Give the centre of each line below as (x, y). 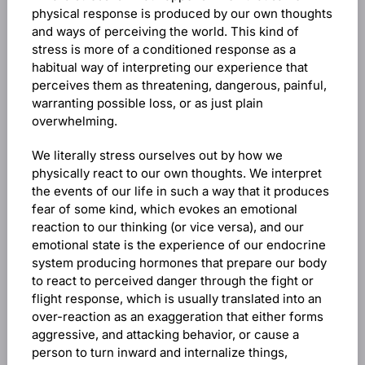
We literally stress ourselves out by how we (157, 155)
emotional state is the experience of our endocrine (178, 245)
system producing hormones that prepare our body (179, 263)
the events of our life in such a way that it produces (180, 191)
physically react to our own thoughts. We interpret (176, 173)
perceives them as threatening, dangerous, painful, (179, 85)
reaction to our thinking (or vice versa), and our (167, 227)
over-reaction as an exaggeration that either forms (177, 317)
